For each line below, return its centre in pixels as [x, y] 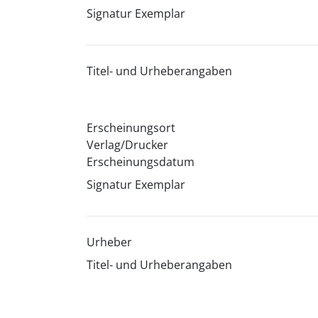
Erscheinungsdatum [140, 162]
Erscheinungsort [131, 128]
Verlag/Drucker [127, 145]
